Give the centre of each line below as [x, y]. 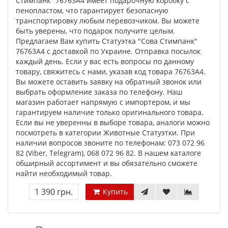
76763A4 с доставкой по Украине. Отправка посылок [108, 51]
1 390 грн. [54, 192]
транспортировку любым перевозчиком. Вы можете [108, 21]
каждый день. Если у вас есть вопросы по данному [105, 61]
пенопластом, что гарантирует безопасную [92, 10]
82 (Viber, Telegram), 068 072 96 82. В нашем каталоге [108, 153]
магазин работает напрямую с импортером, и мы [103, 102]
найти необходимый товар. [64, 173]
